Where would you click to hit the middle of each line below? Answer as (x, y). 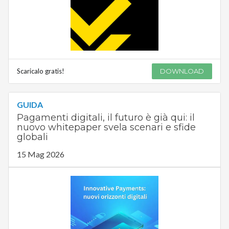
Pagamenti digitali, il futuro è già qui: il (106, 117)
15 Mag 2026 (40, 154)
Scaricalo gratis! (40, 71)
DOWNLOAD (182, 71)
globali (32, 137)
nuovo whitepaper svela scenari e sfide (106, 127)
